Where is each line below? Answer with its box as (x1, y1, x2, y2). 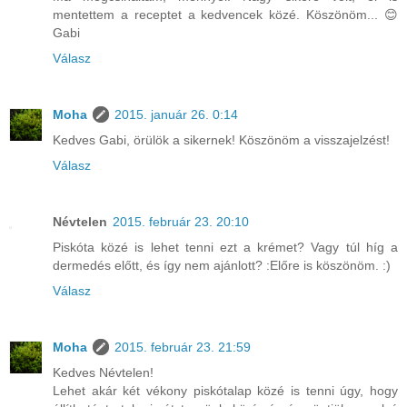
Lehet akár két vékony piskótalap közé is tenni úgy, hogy (53, 382, 398, 398)
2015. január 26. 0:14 (114, 106, 238, 122)
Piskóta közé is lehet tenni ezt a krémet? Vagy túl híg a (53, 239, 398, 254)
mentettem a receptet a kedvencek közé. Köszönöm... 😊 (53, 6, 398, 22)
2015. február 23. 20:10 (113, 213, 249, 229)
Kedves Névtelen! (53, 364, 154, 380)
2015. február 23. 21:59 (114, 339, 251, 354)
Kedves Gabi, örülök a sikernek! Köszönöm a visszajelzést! (53, 132, 390, 147)
